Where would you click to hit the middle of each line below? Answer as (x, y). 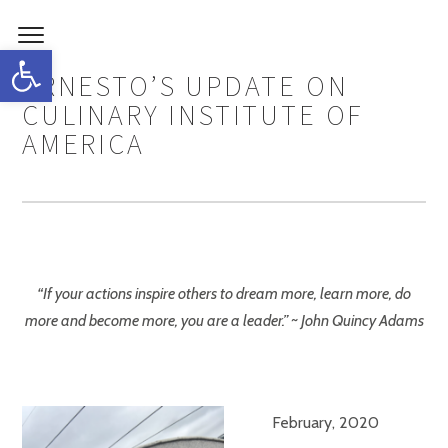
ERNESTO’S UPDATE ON (185, 86)
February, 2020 (325, 422)
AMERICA (83, 144)
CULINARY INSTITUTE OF (193, 115)
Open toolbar (58, 58)
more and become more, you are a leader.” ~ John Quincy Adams (224, 320)
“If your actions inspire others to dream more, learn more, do (224, 293)
